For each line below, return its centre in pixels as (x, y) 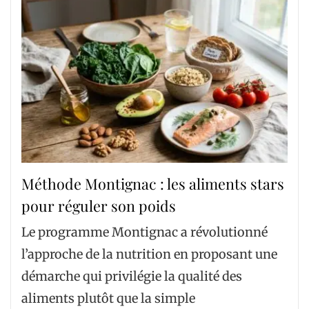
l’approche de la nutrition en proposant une (149, 255)
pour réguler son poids (99, 206)
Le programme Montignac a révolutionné (144, 232)
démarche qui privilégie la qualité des (132, 277)
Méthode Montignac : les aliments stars (153, 184)
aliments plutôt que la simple (108, 299)
